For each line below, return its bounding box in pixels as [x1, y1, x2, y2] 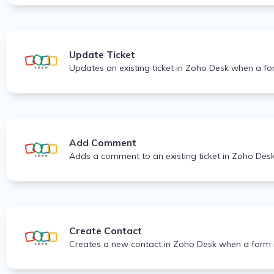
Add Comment [69, 137, 136, 149]
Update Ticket [69, 49, 135, 61]
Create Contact [69, 225, 142, 237]
